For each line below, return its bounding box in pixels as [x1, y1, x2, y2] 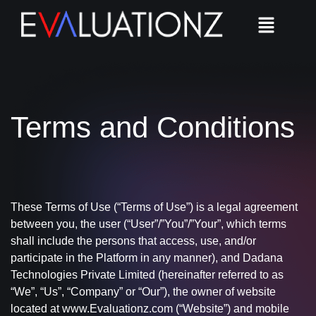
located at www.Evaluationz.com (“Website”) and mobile [11, 303, 289, 315]
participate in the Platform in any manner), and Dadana [11, 252, 283, 264]
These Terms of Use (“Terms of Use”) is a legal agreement [11, 201, 298, 213]
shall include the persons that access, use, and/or [11, 235, 256, 247]
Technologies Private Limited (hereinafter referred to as [11, 269, 284, 281]
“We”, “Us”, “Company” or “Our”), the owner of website [11, 286, 276, 298]
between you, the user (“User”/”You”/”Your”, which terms [11, 218, 286, 230]
